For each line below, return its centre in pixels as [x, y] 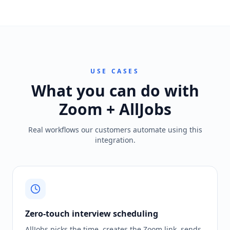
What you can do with [115, 91]
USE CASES [115, 71]
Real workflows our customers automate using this [115, 130]
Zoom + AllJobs [115, 109]
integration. [115, 140]
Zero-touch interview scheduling [92, 214]
